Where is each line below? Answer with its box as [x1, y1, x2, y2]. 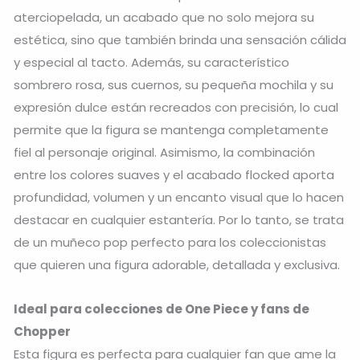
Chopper [14, 322, 71, 340]
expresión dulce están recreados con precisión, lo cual [14, 99, 338, 117]
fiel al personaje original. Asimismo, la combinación [14, 144, 315, 162]
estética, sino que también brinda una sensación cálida [14, 31, 346, 49]
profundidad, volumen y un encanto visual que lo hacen [14, 189, 344, 207]
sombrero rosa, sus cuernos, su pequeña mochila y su [14, 76, 333, 94]
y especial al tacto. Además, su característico [14, 54, 289, 72]
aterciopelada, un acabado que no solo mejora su [14, 9, 314, 27]
